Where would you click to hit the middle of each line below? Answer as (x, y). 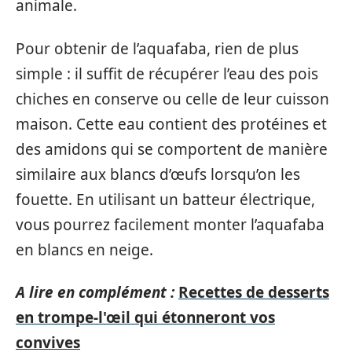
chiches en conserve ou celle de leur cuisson (172, 99)
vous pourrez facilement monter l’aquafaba (170, 224)
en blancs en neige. (84, 249)
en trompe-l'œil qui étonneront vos (145, 317)
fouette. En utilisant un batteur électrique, (165, 199)
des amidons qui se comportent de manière (172, 149)
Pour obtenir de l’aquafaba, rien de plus (157, 48)
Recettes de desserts (254, 292)
